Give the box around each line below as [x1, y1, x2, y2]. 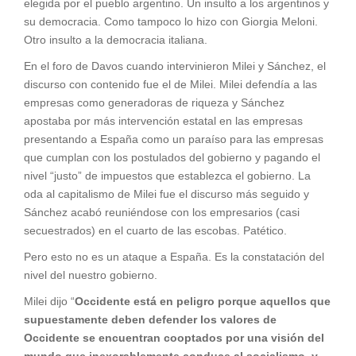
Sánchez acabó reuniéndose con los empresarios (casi [24, 205, 300, 219]
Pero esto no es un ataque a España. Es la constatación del [24, 250, 324, 263]
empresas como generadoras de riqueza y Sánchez [24, 95, 284, 109]
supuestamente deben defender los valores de [24, 312, 277, 326]
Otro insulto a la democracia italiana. [24, 33, 207, 46]
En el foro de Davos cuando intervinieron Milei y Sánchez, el [24, 59, 326, 72]
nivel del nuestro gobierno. [24, 268, 157, 281]
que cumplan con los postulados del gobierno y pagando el [24, 150, 320, 164]
